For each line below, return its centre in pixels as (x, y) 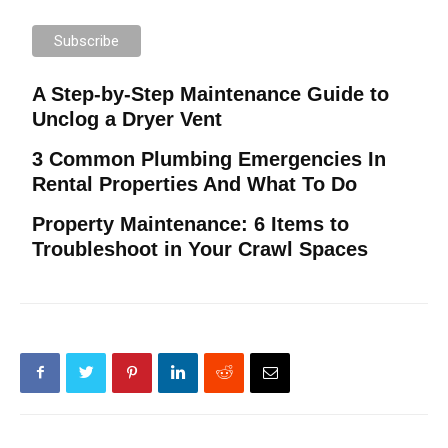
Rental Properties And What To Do (195, 183)
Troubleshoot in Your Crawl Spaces (200, 248)
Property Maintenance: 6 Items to (191, 223)
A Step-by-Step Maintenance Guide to (211, 93)
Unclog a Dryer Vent (127, 118)
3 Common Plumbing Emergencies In (209, 158)
